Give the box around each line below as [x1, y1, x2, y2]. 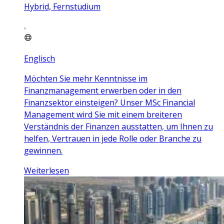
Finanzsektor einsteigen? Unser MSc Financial [24, 96, 195, 108]
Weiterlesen [24, 164, 69, 176]
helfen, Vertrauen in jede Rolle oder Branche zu [24, 132, 201, 144]
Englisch [24, 52, 55, 64]
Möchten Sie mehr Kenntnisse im [24, 72, 147, 84]
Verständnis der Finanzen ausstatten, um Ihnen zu [24, 120, 213, 132]
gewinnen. [24, 144, 62, 156]
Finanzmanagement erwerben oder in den [24, 84, 181, 96]
